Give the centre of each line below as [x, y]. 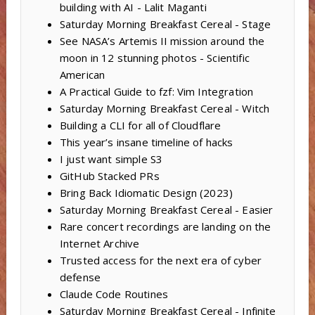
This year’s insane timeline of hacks [146, 142]
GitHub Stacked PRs [109, 176]
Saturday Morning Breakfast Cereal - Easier [166, 210]
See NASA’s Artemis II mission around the [162, 41]
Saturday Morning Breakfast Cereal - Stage [165, 24]
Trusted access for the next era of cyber [160, 261]
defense [80, 277]
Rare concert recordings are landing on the [165, 227]
